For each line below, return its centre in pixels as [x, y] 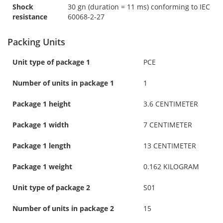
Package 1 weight [42, 166]
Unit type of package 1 [51, 62]
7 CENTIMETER [168, 124]
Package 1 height [42, 104]
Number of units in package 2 [63, 208]
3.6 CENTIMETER [171, 104]
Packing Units [36, 42]
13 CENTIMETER [170, 145]
